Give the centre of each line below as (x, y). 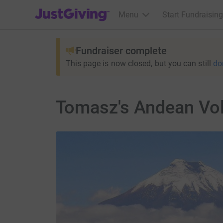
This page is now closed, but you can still (138, 63)
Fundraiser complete (121, 51)
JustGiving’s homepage (75, 8)
